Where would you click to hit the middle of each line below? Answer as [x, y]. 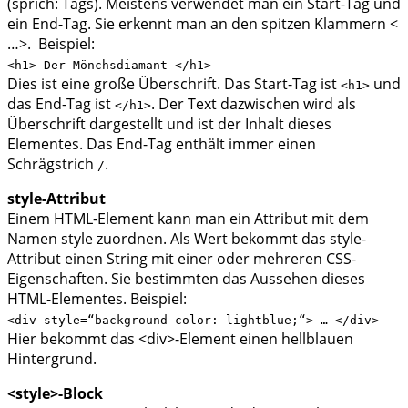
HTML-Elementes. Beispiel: [97, 298]
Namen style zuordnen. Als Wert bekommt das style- [187, 238]
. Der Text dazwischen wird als [254, 103]
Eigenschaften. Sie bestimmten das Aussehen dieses [186, 278]
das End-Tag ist [61, 103]
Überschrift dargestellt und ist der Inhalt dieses [169, 123]
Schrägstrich [52, 163]
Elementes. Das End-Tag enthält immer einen [162, 143]
